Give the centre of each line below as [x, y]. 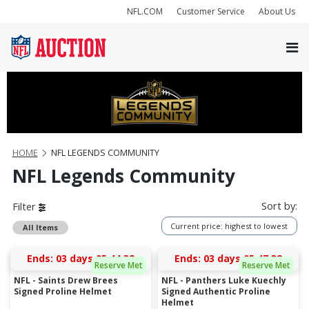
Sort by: [279, 206]
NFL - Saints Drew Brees [66, 281]
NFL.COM [145, 11]
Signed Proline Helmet [63, 292]
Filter [25, 207]
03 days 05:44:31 [95, 259]
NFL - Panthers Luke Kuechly [224, 281]
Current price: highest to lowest [229, 226]
